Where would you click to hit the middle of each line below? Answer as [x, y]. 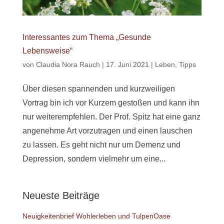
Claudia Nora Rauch [68, 64]
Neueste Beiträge [61, 195]
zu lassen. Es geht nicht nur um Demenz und [101, 144]
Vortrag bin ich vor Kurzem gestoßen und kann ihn [111, 102]
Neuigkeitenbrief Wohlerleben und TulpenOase [96, 216]
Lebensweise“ [47, 50]
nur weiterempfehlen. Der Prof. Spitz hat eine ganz [111, 116]
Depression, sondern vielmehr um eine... [94, 158]
